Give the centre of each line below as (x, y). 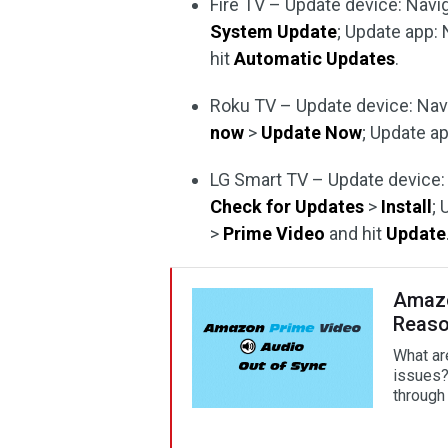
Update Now (312, 132)
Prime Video (274, 233)
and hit (356, 233)
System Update (274, 31)
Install (407, 206)
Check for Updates (287, 206)
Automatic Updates (315, 58)
